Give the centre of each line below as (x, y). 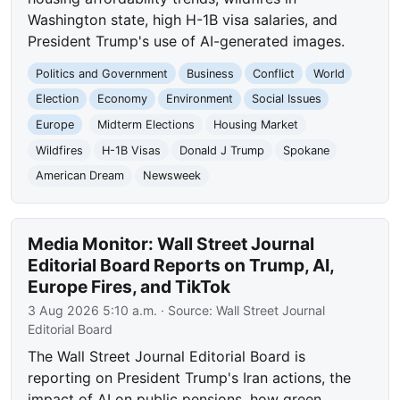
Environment (199, 99)
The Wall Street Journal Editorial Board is (167, 356)
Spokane (306, 150)
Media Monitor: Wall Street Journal (171, 243)
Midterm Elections (146, 124)
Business (210, 73)
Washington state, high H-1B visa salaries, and (183, 19)
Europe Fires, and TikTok (129, 286)
